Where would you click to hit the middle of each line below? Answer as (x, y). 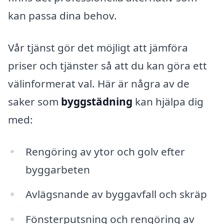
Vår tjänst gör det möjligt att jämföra (98, 47)
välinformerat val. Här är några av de (99, 83)
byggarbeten (57, 169)
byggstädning (97, 101)
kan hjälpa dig (168, 101)
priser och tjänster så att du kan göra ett (107, 65)
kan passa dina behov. (62, 16)
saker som (34, 101)
